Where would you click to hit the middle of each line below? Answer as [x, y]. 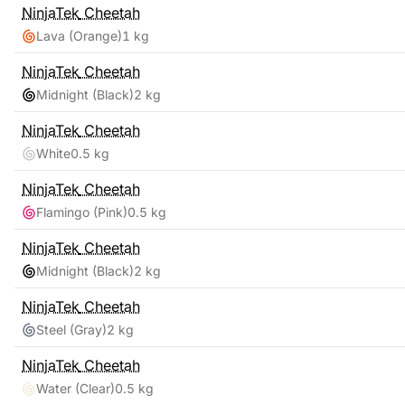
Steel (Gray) [71, 330]
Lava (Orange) [79, 36]
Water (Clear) [75, 388]
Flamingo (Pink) [82, 212]
